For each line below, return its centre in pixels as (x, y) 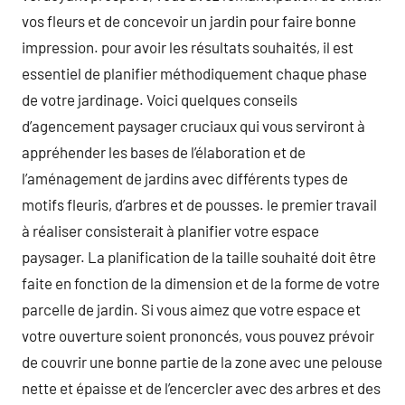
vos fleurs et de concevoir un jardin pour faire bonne (189, 21)
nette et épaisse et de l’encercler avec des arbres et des (201, 388)
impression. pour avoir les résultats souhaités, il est (188, 47)
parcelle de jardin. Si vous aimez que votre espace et (191, 309)
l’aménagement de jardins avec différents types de (185, 178)
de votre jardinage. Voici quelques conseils (160, 99)
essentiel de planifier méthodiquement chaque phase (194, 73)
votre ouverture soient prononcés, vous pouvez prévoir (198, 335)
